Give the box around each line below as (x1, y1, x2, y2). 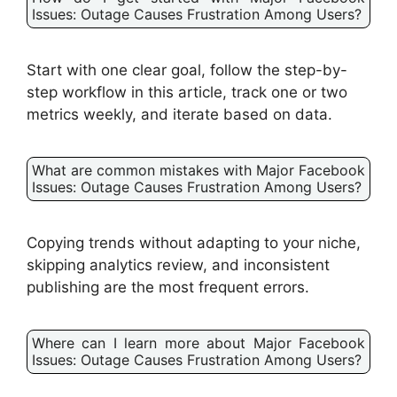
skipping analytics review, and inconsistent (27, 255, 330, 274)
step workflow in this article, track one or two (27, 82, 347, 101)
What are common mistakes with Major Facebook (32, 160, 365, 179)
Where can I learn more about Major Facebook (32, 333, 365, 352)
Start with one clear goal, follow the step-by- (27, 60, 347, 79)
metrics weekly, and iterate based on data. (27, 105, 332, 123)
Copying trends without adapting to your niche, (27, 233, 361, 252)
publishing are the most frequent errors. (27, 277, 309, 296)
